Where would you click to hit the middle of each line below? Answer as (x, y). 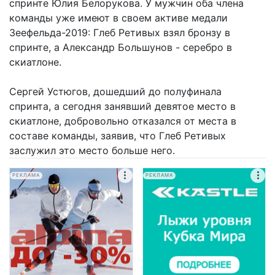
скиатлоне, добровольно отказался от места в (123, 121)
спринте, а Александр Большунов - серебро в (121, 47)
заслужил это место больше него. (92, 150)
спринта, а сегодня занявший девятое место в (122, 106)
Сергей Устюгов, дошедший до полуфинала (115, 91)
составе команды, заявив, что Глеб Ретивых (118, 135)
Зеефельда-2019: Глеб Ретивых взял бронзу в (120, 32)
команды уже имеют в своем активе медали (118, 17)
